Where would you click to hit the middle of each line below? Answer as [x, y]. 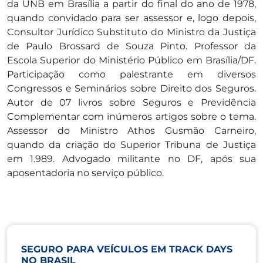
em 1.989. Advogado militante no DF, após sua [131, 159]
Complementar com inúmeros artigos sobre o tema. [131, 116]
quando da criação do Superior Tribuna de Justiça [131, 144]
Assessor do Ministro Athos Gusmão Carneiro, [131, 130]
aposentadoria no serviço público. [85, 173]
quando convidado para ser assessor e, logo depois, [131, 18]
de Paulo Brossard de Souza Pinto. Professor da [131, 46]
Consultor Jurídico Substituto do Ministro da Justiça [131, 32]
